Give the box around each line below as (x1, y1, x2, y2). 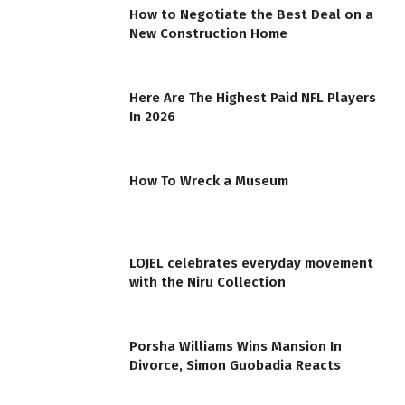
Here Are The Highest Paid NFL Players (129, 89, 376, 107)
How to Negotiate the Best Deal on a (129, 6, 373, 24)
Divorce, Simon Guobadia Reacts (129, 356, 341, 373)
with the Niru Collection (129, 274, 286, 291)
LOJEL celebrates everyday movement (129, 255, 373, 272)
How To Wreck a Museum (129, 172, 288, 189)
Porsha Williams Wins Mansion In (129, 337, 342, 354)
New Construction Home (129, 25, 287, 42)
